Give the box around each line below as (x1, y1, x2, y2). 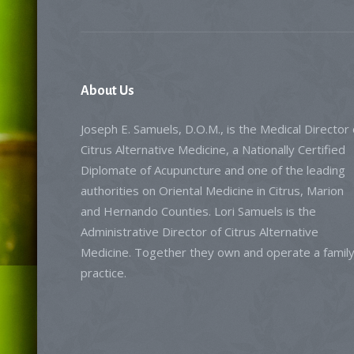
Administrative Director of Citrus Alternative (81, 224, 318, 239)
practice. (81, 265, 126, 281)
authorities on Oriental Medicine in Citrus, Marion (81, 183, 344, 198)
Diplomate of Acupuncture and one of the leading (81, 162, 345, 178)
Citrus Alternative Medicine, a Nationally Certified (81, 141, 345, 157)
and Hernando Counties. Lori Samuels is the (81, 203, 316, 219)
